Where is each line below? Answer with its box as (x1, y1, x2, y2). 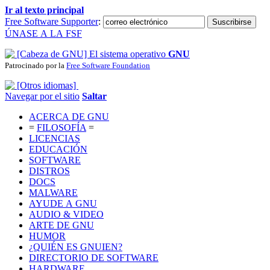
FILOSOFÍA (37, 122, 86, 133)
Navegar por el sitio (5, 91, 80, 101)
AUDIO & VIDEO (29, 209, 104, 219)
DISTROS (29, 166, 70, 176)
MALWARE (29, 187, 78, 198)
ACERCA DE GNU (29, 111, 109, 122)
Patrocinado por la (5, 61, 66, 70)
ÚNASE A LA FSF (5, 28, 82, 39)
